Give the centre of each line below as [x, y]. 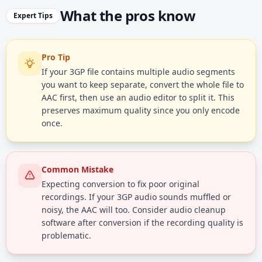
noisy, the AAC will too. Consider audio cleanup [134, 210]
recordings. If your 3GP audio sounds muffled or [136, 197]
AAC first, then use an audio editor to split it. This [138, 97]
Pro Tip [56, 57]
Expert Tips [33, 15]
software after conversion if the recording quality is [142, 223]
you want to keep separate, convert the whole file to [143, 85]
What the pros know [128, 15]
